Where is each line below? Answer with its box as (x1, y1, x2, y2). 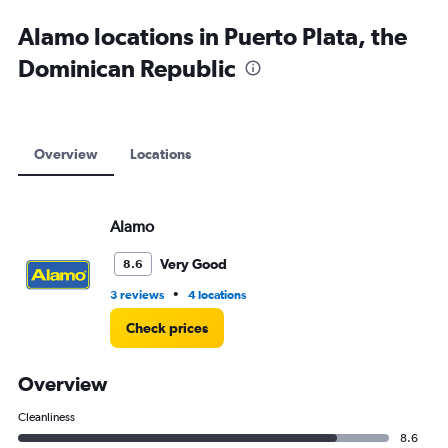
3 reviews (110, 288, 164, 302)
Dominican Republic (18, 54, 236, 82)
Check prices (126, 320, 208, 336)
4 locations (188, 288, 246, 302)
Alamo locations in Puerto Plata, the (18, 22, 407, 50)
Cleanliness (18, 410, 75, 424)
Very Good (160, 256, 227, 272)
